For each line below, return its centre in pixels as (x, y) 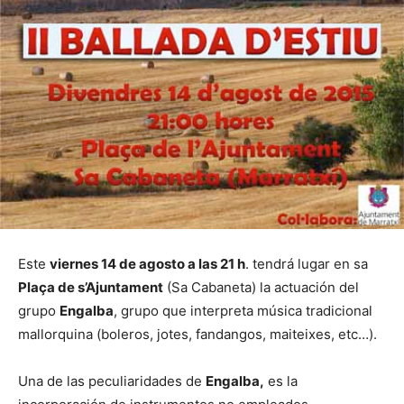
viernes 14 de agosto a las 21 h (147, 263)
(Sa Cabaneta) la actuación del (261, 287)
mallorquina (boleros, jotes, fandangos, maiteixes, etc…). (197, 334)
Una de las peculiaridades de (112, 381)
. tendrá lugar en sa (307, 263)
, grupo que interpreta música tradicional (243, 310)
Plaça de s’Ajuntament (91, 287)
